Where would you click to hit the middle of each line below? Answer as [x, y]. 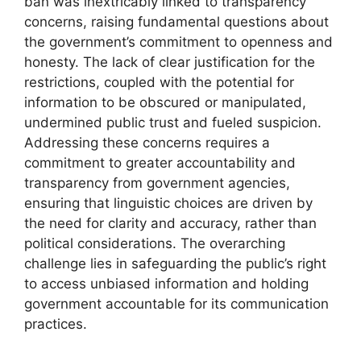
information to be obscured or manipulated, [165, 103]
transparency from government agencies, [157, 183]
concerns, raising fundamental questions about [176, 22]
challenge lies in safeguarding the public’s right [175, 264]
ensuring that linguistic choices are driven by [168, 203]
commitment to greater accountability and [160, 163]
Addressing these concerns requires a [147, 143]
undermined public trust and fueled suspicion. [173, 123]
